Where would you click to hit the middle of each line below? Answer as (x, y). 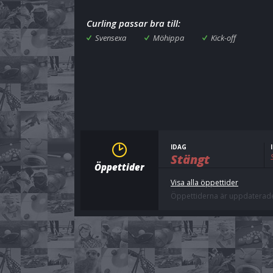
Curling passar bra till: (133, 23)
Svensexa (111, 38)
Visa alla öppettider (204, 183)
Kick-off (223, 38)
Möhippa (168, 38)
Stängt (190, 159)
